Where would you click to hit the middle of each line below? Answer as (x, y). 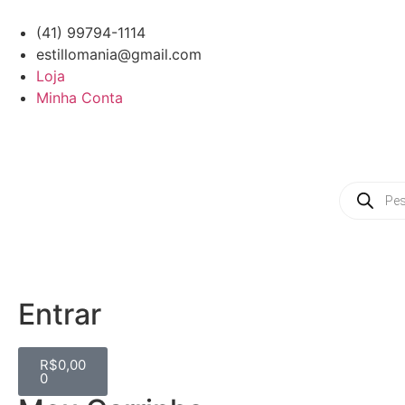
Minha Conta (80, 98)
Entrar (60, 314)
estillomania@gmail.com (119, 54)
